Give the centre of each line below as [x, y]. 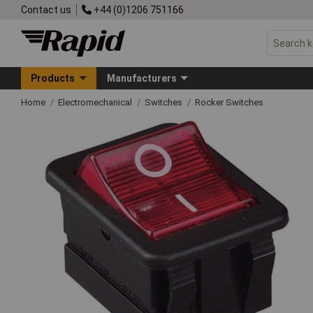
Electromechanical [96, 102]
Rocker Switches [229, 102]
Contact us [46, 9]
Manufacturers [141, 78]
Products [53, 78]
